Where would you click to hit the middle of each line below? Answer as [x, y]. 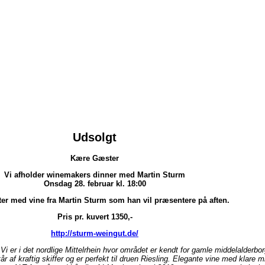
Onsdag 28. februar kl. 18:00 [95, 184]
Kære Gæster [95, 158]
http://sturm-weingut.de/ [95, 233]
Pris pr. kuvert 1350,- [95, 217]
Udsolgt [95, 137]
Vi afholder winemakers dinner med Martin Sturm [95, 175]
